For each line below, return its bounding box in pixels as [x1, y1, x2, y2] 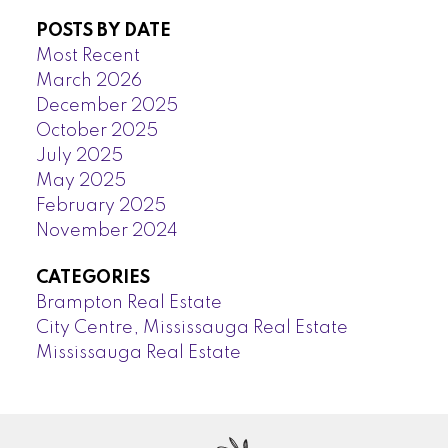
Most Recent [35, 46, 140, 65]
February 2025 [35, 196, 166, 215]
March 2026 [35, 71, 142, 90]
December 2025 [35, 96, 178, 115]
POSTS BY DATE [35, 21, 171, 40]
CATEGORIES [35, 269, 150, 288]
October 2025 [35, 121, 158, 140]
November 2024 [35, 221, 178, 240]
